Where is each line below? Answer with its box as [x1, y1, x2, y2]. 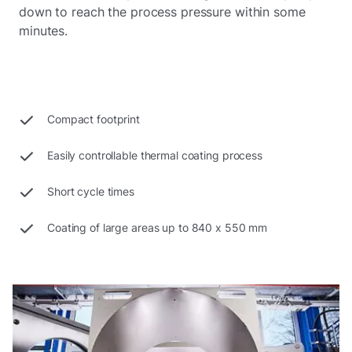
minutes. [19, 23, 71, 39]
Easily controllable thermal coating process [47, 148, 262, 163]
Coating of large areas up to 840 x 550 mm [47, 221, 268, 235]
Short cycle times [47, 185, 135, 199]
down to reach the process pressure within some [19, 4, 306, 20]
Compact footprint [47, 112, 141, 126]
